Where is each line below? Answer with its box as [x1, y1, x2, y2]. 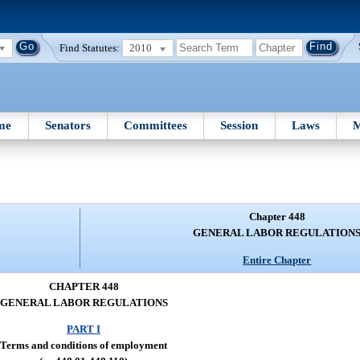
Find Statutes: [59, 41, 121, 54]
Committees [124, 118, 188, 132]
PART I [67, 323, 100, 336]
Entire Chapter [243, 253, 312, 266]
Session [220, 118, 259, 132]
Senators [44, 118, 91, 132]
